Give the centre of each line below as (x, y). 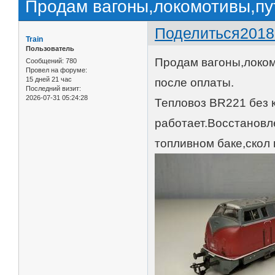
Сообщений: (45, 60)
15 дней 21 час (49, 79)
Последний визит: (53, 88)
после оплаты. (195, 82)
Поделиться (198, 33)
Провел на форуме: (56, 70)
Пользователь (50, 49)
